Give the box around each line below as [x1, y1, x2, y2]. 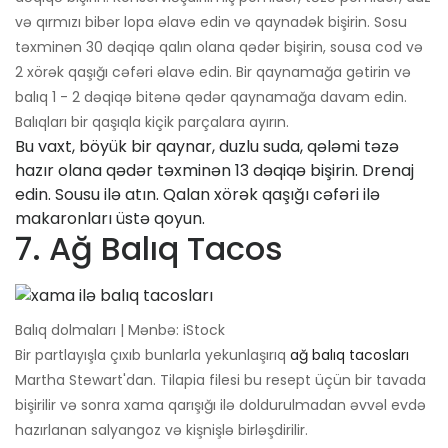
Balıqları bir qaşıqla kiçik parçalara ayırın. [15, 112, 289, 133]
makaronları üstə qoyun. [15, 207, 205, 231]
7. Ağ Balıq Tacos [15, 226, 283, 272]
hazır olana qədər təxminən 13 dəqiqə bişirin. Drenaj [15, 159, 414, 183]
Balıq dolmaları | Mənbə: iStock [15, 320, 225, 341]
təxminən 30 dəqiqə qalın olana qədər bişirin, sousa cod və [15, 37, 423, 58]
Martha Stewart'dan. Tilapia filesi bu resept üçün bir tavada [15, 370, 426, 391]
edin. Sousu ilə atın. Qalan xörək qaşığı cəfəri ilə [15, 183, 380, 207]
